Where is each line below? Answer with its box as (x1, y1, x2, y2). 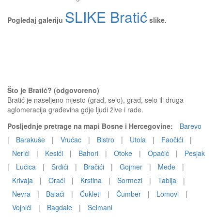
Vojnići (12, 202, 31, 212)
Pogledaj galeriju (7, 15, 63, 25)
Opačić (148, 148, 169, 158)
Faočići (161, 135, 183, 144)
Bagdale (47, 202, 72, 212)
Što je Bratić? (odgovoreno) (7, 85, 99, 95)
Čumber (116, 189, 141, 199)
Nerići (12, 148, 30, 158)
